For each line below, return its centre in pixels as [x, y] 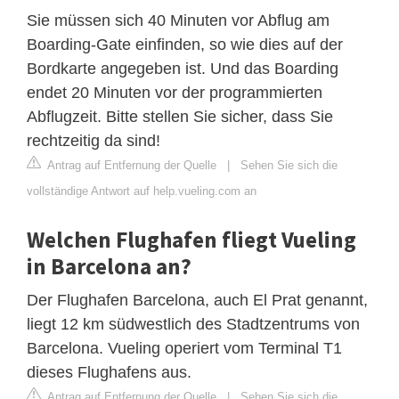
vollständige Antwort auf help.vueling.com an [142, 191]
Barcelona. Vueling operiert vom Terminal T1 [184, 348]
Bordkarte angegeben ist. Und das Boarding [183, 68]
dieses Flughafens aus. [109, 372]
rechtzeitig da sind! [94, 140]
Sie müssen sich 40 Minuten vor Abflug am [178, 20]
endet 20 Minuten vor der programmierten [175, 92]
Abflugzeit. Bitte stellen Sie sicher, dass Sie [180, 116]
